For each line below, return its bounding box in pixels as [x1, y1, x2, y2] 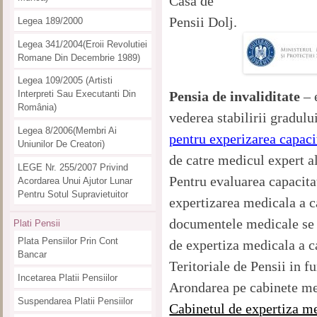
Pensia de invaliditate [169, 88, 301, 104]
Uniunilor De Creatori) [17, 139, 105, 150]
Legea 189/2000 [17, 15, 83, 26]
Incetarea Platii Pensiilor [17, 272, 117, 284]
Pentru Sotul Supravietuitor [17, 188, 128, 200]
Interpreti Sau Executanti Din [17, 88, 136, 100]
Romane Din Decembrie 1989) [17, 52, 140, 63]
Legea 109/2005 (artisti [17, 75, 113, 86]
